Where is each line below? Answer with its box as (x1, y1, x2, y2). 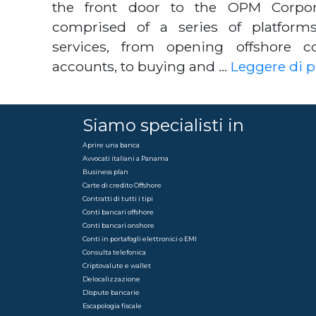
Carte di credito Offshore (83, 181, 162, 189)
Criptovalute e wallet (83, 262, 151, 269)
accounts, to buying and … (52, 58, 231, 75)
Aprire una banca (83, 141, 140, 149)
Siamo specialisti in (83, 115, 244, 135)
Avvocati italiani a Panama (83, 154, 169, 162)
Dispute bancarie (83, 288, 140, 296)
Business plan (83, 168, 128, 176)
